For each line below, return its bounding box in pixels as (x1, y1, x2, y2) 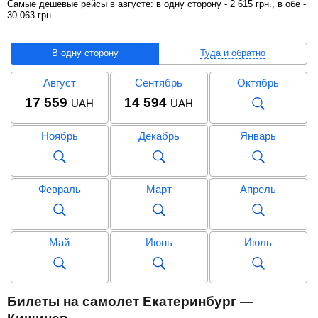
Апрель (240, 182, 277, 195)
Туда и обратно (200, 47, 265, 58)
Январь (240, 129, 277, 142)
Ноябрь (40, 129, 78, 142)
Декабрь (138, 129, 180, 142)
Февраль (38, 182, 81, 195)
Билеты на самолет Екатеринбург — (7, 293, 253, 309)
